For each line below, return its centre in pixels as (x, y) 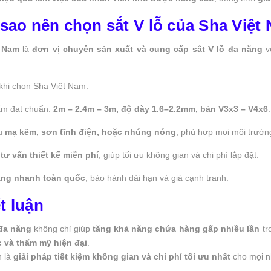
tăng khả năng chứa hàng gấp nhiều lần (176, 228)
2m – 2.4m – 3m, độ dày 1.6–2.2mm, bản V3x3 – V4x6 (161, 109)
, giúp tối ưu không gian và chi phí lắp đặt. (179, 155)
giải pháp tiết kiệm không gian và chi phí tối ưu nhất (122, 256)
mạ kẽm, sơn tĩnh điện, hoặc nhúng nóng (90, 132)
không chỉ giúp (62, 228)
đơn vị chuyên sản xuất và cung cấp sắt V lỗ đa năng (147, 49)
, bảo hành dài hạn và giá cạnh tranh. (157, 178)
